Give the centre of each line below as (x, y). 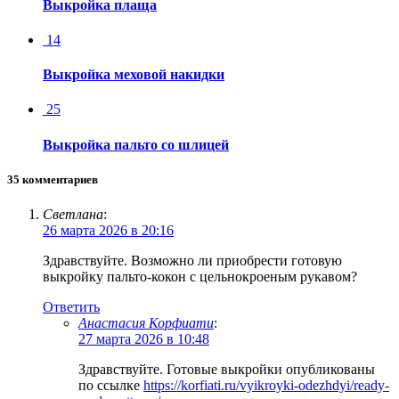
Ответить (71, 307)
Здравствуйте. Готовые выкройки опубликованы (227, 370)
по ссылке (111, 386)
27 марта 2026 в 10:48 (144, 339)
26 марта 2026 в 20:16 (108, 231)
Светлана (73, 215)
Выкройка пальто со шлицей (136, 144)
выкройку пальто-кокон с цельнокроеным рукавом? (200, 277)
